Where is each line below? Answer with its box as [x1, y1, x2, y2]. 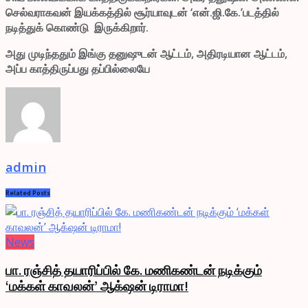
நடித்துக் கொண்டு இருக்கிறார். [5, 19, 148, 35]
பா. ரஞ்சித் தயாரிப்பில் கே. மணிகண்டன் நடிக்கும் [5, 262, 262, 278]
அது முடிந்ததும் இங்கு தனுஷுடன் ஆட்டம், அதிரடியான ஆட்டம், [5, 45, 287, 61]
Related [5, 188, 31, 198]
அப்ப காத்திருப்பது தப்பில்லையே [5, 60, 153, 76]
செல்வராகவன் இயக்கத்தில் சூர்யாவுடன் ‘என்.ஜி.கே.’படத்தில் [5, 4, 279, 20]
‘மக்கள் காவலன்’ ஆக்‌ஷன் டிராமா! [5, 278, 188, 294]
